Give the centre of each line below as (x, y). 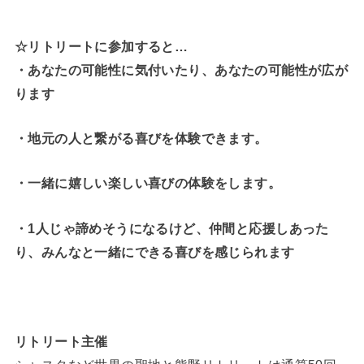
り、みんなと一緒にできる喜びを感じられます (154, 251)
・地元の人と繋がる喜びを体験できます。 (141, 138)
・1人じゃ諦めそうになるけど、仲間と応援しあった (171, 228)
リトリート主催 (61, 342)
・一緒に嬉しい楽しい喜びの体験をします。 (148, 183)
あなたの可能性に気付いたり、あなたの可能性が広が (188, 69)
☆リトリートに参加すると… (101, 46)
